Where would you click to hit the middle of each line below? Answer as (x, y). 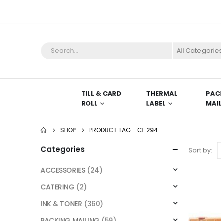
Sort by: (200, 150)
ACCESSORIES (63, 170)
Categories (63, 149)
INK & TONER (61, 203)
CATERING (57, 187)
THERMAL (162, 93)
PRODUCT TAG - (113, 130)
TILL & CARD (101, 93)
